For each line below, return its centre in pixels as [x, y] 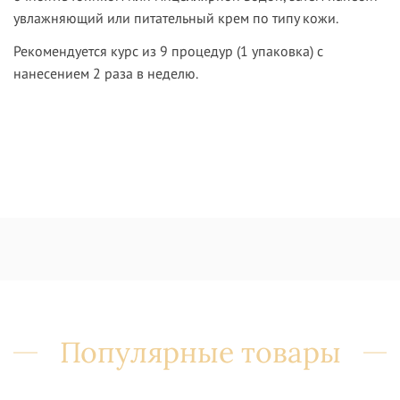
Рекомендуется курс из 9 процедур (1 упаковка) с [168, 51]
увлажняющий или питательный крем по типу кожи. [176, 18]
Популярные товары [200, 353]
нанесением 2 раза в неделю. [106, 74]
